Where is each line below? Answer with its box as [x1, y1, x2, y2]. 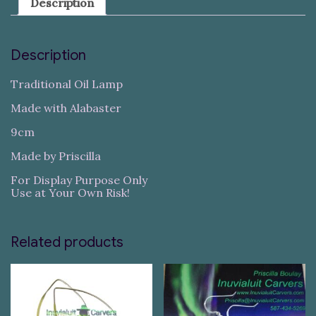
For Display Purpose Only [11, 172, 147, 187]
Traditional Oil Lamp [11, 76, 123, 91]
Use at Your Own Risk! [11, 185, 130, 200]
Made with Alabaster [11, 100, 121, 115]
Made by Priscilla [11, 148, 101, 163]
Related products [11, 233, 123, 251]
